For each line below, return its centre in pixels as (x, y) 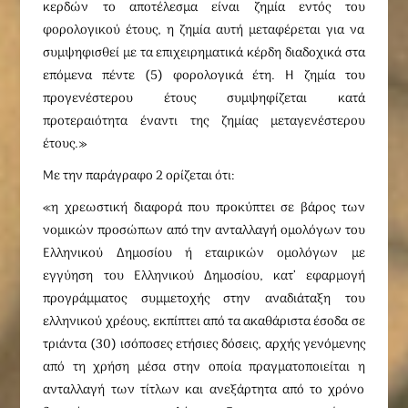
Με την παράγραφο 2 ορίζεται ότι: (139, 176)
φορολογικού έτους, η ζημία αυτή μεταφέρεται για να (204, 31)
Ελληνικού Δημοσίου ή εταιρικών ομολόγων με (204, 254)
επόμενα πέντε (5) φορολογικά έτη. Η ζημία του (204, 76)
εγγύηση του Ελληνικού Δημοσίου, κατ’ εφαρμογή (204, 276)
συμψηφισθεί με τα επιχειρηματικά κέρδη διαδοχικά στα (204, 53)
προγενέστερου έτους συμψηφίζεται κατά (204, 99)
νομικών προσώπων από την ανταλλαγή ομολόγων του (204, 231)
